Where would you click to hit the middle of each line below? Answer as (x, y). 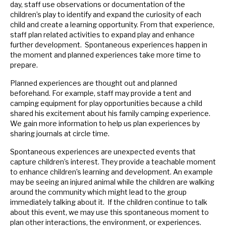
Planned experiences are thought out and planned (94, 83)
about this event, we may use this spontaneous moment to (109, 212)
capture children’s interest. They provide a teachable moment (113, 162)
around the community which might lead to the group (98, 192)
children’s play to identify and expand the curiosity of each (106, 15)
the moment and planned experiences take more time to (105, 55)
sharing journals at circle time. (60, 134)
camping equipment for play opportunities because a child (106, 103)
